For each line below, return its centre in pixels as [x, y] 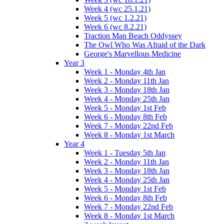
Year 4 [74, 144]
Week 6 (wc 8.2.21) [115, 27]
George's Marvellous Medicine [132, 54]
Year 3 [74, 63]
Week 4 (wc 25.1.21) [117, 9]
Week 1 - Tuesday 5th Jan [125, 153]
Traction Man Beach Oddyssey [133, 36]
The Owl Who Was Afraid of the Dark [145, 45]
